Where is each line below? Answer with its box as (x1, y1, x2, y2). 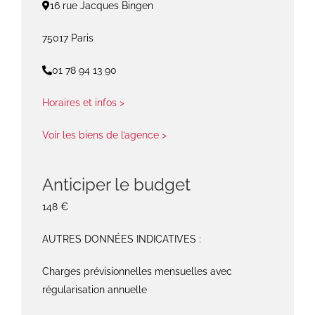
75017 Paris (41, 32, 94, 44)
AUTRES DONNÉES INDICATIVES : (41, 233, 201, 245)
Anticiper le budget (41, 174, 191, 195)
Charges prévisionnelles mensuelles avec (41, 266, 232, 278)
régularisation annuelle (41, 284, 147, 296)
